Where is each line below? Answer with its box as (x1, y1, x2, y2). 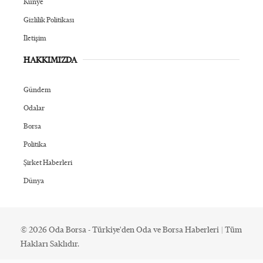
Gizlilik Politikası (23, 15, 74, 24)
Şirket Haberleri (23, 157, 72, 167)
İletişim (23, 33, 46, 42)
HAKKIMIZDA (23, 54, 77, 65)
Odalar (23, 103, 45, 112)
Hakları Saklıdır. (21, 238, 79, 249)
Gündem (23, 85, 51, 94)
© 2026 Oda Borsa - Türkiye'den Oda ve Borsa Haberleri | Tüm (21, 224, 242, 235)
